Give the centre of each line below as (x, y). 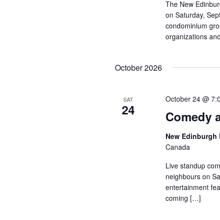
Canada (178, 147)
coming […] (183, 198)
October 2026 (138, 68)
